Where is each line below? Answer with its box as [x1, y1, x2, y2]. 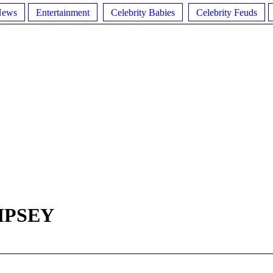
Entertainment [36, 7, 90, 18]
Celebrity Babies [111, 7, 175, 18]
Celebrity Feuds [196, 7, 257, 18]
